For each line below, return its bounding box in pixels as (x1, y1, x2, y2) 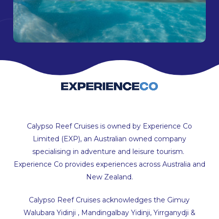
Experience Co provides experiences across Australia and (13, 160, 205, 169)
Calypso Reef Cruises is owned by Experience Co (26, 122, 192, 131)
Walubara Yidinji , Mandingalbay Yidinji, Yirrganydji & (23, 208, 196, 218)
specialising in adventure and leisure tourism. (32, 147, 187, 156)
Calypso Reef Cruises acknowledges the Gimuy (29, 196, 190, 205)
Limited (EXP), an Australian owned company (32, 134, 186, 144)
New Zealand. (86, 173, 133, 182)
